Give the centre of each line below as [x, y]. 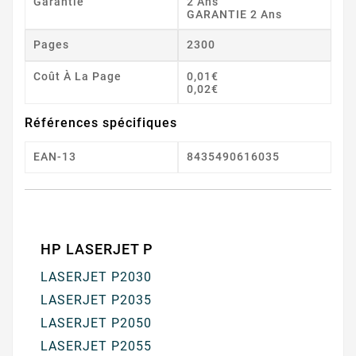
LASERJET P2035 [96, 300]
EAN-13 [55, 156]
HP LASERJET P [97, 249]
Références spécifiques [101, 122]
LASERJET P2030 [96, 277]
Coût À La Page [77, 76]
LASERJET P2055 [96, 346]
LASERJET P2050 [96, 323]
